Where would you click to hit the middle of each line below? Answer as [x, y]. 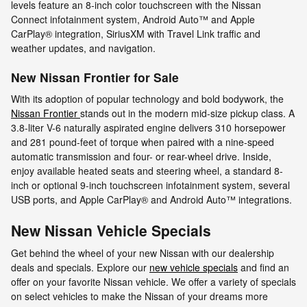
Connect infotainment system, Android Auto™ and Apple [133, 20]
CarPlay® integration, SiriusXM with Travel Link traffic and [136, 34]
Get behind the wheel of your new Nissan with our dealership [143, 253]
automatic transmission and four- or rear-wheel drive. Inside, [141, 156]
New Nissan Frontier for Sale [95, 77]
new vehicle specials [194, 268]
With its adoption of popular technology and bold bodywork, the [147, 98]
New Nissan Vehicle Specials [111, 230]
